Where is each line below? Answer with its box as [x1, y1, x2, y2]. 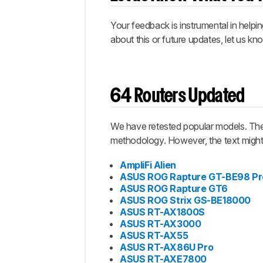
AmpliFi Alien [120, 159, 176, 171]
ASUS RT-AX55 [120, 230, 188, 241]
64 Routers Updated [110, 88, 245, 105]
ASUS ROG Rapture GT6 [120, 183, 228, 194]
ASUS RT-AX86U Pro [120, 241, 214, 253]
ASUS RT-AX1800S [120, 206, 205, 218]
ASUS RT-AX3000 [120, 218, 201, 230]
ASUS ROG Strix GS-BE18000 [120, 194, 251, 206]
